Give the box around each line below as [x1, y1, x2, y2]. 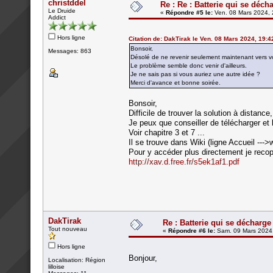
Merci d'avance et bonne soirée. [130, 79, 221, 86]
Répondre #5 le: [166, 9, 213, 16]
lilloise [48, 263, 65, 270]
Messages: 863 [48, 47, 91, 54]
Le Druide [48, 7, 76, 14]
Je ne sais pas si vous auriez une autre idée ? [130, 70, 260, 77]
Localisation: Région [48, 256, 105, 263]
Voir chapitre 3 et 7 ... [129, 127, 205, 137]
